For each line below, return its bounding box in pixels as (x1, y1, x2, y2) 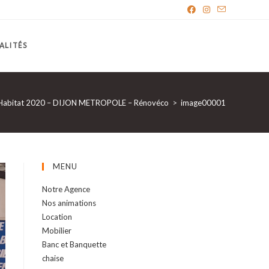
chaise (42, 253, 64, 263)
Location (42, 212, 72, 222)
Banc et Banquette (42, 240, 106, 249)
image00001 (181, 97, 226, 107)
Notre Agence (42, 184, 90, 194)
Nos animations (42, 198, 96, 208)
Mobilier (42, 226, 71, 235)
